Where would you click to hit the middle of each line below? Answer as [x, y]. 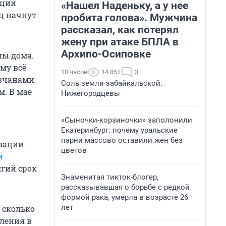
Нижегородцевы [91, 93]
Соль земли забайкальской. [112, 83]
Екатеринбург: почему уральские [119, 130]
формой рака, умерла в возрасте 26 [125, 197]
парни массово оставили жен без [122, 140]
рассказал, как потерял [120, 30]
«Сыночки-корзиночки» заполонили [127, 120]
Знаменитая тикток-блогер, [110, 177]
